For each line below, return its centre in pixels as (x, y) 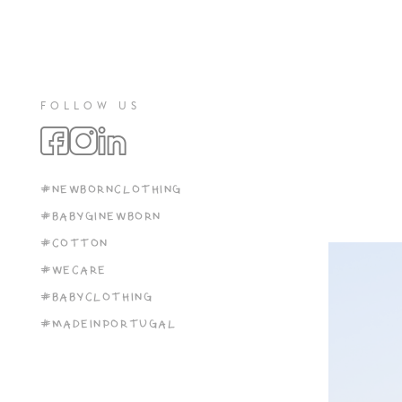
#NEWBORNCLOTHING (111, 190)
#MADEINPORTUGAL (109, 324)
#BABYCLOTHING (97, 297)
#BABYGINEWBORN (101, 217)
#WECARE (74, 271)
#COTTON (74, 244)
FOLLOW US (91, 106)
